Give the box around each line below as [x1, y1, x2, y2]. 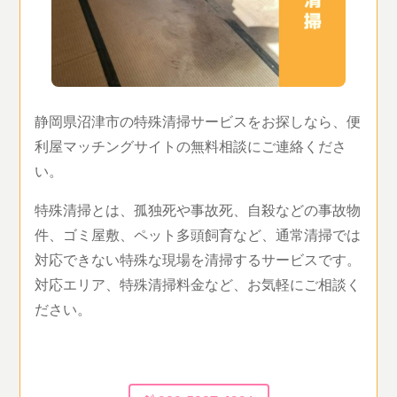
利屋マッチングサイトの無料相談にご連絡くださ [35, 135, 347, 156]
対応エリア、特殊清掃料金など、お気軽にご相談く [35, 273, 362, 294]
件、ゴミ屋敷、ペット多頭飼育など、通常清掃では [35, 223, 362, 245]
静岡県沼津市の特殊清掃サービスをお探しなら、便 [35, 110, 362, 131]
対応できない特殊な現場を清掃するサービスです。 [35, 248, 362, 269]
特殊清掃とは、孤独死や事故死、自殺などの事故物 [35, 198, 362, 220]
